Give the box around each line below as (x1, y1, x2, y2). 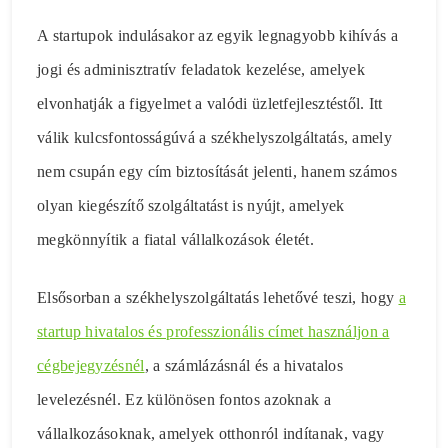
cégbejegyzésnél (37, 357, 145, 375)
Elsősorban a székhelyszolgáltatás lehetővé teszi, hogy (37, 289, 399, 307)
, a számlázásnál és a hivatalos (144, 357, 343, 375)
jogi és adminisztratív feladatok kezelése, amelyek (37, 61, 365, 79)
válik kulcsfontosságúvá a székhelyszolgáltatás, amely (37, 129, 392, 147)
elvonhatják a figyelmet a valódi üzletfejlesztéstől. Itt (37, 95, 383, 113)
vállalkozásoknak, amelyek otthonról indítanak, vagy (37, 425, 385, 443)
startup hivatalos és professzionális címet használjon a (37, 323, 390, 341)
